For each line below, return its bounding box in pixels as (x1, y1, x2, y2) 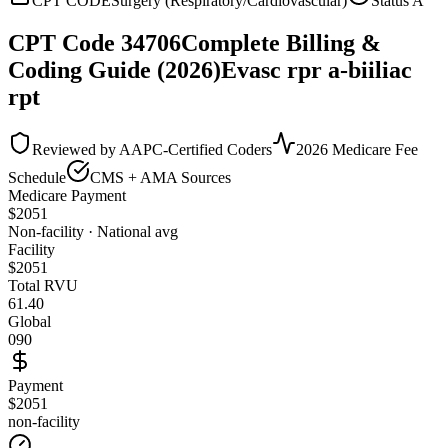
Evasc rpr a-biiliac (221, 56, 412, 83)
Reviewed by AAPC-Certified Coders (32, 140, 272, 158)
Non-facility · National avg (8, 222, 178, 240)
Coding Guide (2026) (8, 56, 221, 83)
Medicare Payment (8, 186, 126, 204)
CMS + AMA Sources (90, 168, 231, 186)
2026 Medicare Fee (296, 140, 418, 158)
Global (8, 312, 51, 330)
